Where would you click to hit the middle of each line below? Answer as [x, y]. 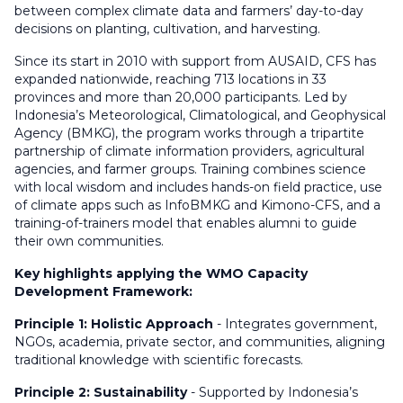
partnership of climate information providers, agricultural [189, 151]
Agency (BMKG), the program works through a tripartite [189, 133]
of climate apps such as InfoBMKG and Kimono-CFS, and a [197, 205]
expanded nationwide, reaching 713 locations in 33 [170, 79]
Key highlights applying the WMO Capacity [161, 273]
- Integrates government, [295, 324]
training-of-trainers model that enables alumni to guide [186, 223]
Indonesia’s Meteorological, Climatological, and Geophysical [200, 115]
